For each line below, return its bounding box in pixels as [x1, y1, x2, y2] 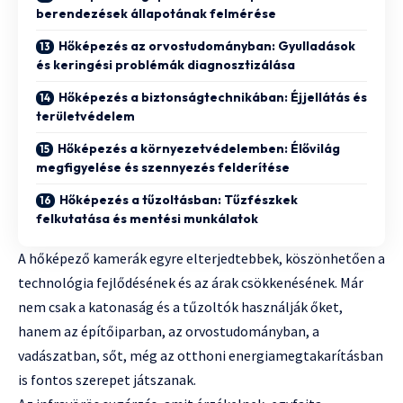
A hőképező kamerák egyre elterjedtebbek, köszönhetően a [18, 249, 385, 268]
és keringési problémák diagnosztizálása [36, 57, 295, 74]
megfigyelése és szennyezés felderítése [36, 159, 290, 176]
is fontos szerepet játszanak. [18, 371, 196, 390]
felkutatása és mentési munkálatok [36, 210, 258, 228]
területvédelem [36, 108, 135, 125]
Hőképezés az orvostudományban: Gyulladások [58, 38, 355, 55]
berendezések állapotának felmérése [36, 5, 276, 22]
